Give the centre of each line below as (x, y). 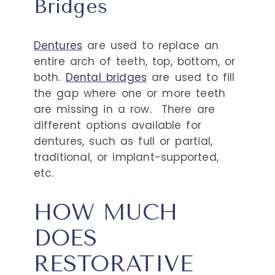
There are (188, 109)
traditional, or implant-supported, (126, 157)
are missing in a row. (95, 109)
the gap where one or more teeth (130, 93)
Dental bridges (106, 77)
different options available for (118, 125)
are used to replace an (151, 45)
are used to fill (191, 77)
